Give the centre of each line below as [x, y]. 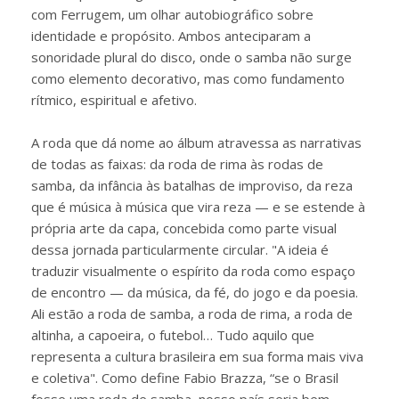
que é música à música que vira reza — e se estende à [198, 207]
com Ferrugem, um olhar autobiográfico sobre [172, 14]
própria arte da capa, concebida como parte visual [184, 228]
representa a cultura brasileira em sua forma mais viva [197, 356]
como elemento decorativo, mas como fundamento [188, 78]
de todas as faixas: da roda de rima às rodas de [177, 164]
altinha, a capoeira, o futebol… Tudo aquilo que [173, 335]
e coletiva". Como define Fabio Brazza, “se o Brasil [185, 378]
